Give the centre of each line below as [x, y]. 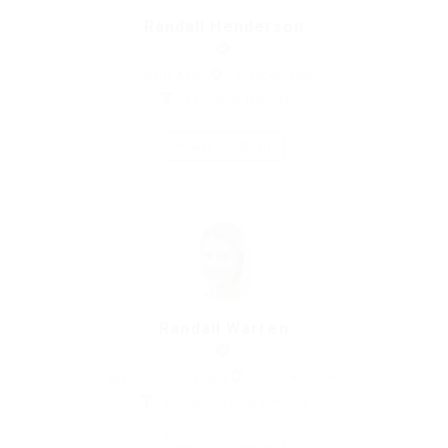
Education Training [236, 100]
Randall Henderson [224, 26]
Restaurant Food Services [236, 402]
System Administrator [168, 378]
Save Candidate [230, 146]
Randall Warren [224, 328]
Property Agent [168, 76]
